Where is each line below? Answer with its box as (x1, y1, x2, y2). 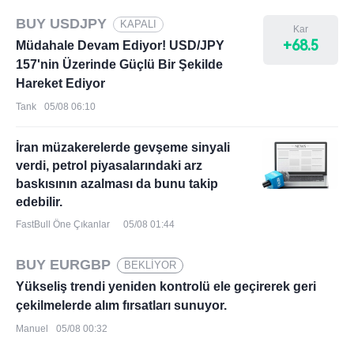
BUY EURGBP (16, 257, 111, 273)
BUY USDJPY (16, 16, 107, 32)
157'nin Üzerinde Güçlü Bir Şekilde (16, 58, 223, 71)
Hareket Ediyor (16, 77, 105, 90)
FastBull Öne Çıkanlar (16, 219, 110, 230)
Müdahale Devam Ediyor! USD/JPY (16, 39, 224, 52)
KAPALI (120, 17, 156, 30)
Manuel (16, 323, 48, 334)
